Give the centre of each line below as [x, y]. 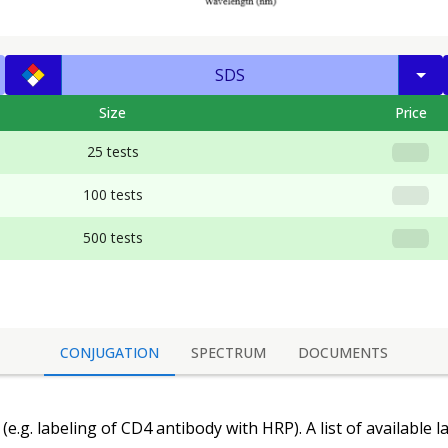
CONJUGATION [109, 352]
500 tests [112, 237]
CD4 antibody [171, 428]
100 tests [112, 194]
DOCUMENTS [343, 352]
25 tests [112, 151]
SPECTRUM [228, 352]
